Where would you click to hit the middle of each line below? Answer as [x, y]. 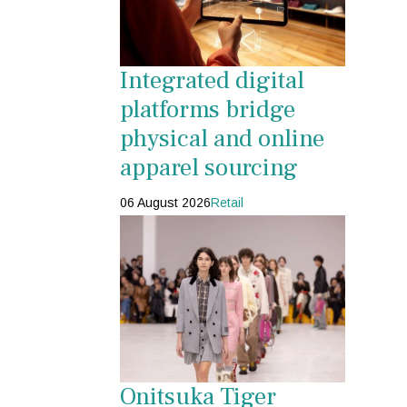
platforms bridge [208, 110]
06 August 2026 [165, 203]
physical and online [222, 139]
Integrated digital [212, 81]
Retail [227, 203]
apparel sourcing [209, 168]
